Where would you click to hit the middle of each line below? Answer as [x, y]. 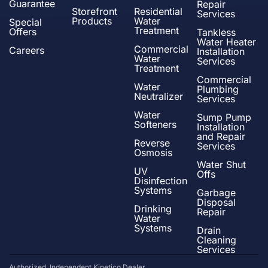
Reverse [152, 143]
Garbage [216, 192]
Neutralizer [159, 96]
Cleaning [216, 240]
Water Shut [221, 164]
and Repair [221, 136]
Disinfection [161, 180]
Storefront [94, 11]
